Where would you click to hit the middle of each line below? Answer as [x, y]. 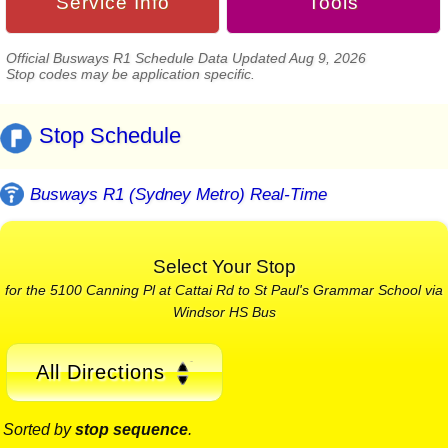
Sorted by [39, 430]
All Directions [100, 371]
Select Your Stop [224, 266]
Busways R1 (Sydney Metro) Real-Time [178, 194]
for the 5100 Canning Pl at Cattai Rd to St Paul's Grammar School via [224, 289]
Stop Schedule [110, 136]
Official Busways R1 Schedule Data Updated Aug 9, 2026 [186, 58]
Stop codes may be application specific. [130, 74]
